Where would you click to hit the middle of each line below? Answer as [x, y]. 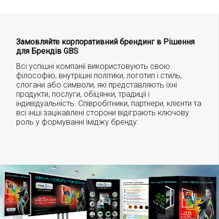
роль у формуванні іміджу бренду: [77, 122]
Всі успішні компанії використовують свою [93, 66]
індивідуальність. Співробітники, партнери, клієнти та [109, 103]
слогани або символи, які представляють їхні [96, 85]
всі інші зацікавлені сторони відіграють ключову [102, 112]
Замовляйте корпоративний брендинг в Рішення [105, 42]
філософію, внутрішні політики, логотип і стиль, [99, 75]
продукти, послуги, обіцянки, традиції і [83, 94]
